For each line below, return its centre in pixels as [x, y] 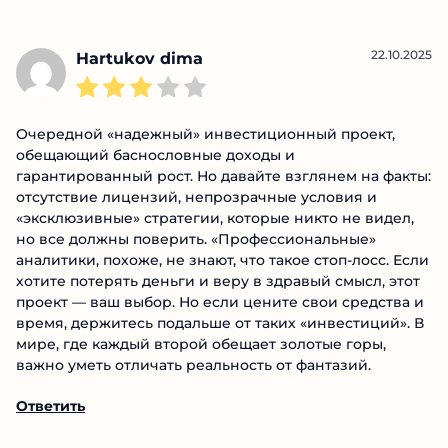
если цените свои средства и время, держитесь [197, 409]
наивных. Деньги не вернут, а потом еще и [176, 13]
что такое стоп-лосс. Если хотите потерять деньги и [209, 367]
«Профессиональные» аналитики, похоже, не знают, [210, 346]
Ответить [50, 75]
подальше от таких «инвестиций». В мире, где [187, 430]
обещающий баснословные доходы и [155, 241]
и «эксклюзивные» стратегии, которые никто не [195, 304]
